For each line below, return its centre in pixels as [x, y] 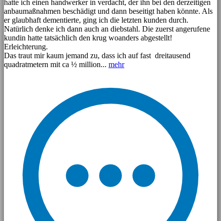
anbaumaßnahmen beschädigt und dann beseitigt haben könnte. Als [108, 11]
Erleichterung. [26, 46]
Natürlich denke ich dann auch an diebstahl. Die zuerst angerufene [107, 29]
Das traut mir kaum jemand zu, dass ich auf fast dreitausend [97, 55]
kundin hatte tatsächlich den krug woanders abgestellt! [88, 37]
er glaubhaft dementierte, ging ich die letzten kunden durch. [96, 20]
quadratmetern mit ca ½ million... [56, 64]
